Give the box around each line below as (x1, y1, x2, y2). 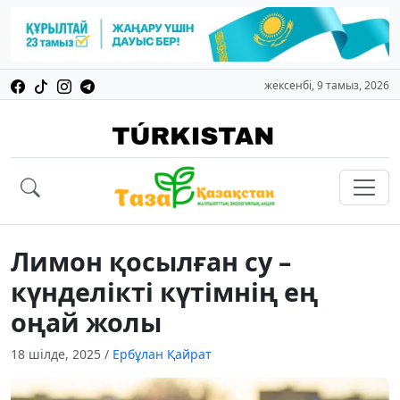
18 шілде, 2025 (11, 346, 104, 363)
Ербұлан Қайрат (112, 346, 212, 363)
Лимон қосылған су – (11, 244, 291, 279)
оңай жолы (11, 304, 162, 340)
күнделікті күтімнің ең (11, 274, 318, 310)
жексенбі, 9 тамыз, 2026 (264, 78, 389, 94)
